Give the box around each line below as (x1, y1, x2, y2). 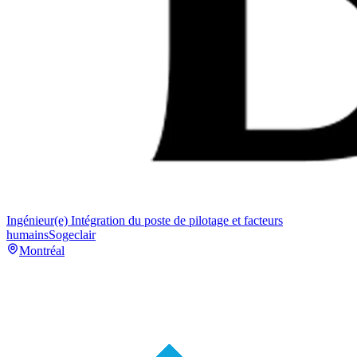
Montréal (19, 243, 65, 257)
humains (6, 227, 49, 241)
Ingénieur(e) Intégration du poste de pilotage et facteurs (6, 213, 283, 227)
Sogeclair (49, 227, 96, 241)
